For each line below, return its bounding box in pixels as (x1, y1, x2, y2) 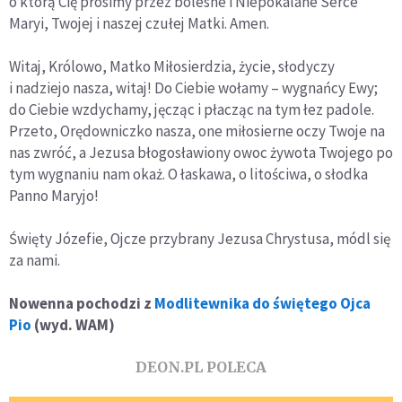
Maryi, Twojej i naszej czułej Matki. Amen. (9, 13, 269, 33)
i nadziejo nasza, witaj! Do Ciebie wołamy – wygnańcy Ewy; (9, 77, 378, 98)
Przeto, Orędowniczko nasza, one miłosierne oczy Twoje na (9, 120, 385, 141)
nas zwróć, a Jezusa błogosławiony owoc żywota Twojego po (9, 142, 393, 162)
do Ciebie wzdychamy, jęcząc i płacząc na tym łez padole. (9, 99, 374, 119)
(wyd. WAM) (31, 314, 115, 335)
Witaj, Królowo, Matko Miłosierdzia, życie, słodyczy (9, 56, 335, 76)
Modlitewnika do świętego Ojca (154, 293, 371, 313)
